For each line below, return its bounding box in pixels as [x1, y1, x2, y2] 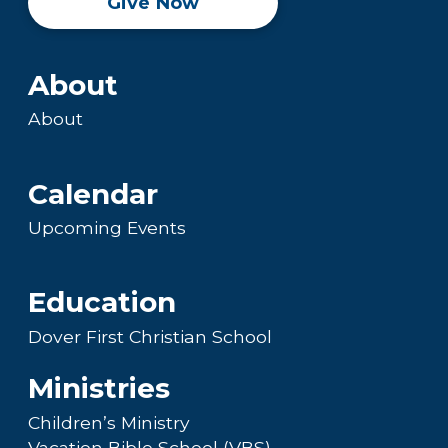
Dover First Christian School [28, 325, 272, 347]
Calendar [28, 176, 158, 211]
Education [28, 285, 176, 320]
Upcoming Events [28, 216, 186, 238]
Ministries [28, 371, 170, 406]
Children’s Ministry [28, 411, 189, 433]
